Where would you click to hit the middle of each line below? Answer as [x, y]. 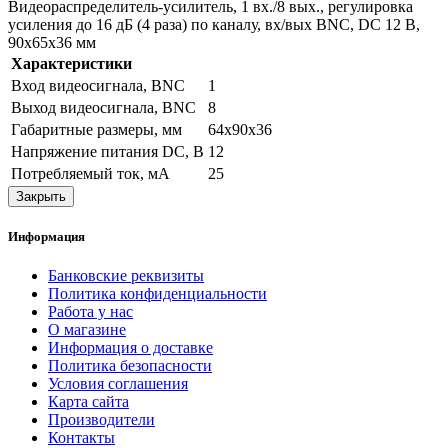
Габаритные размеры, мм [96, 129]
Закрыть [41, 196]
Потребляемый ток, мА [90, 173]
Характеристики [71, 63]
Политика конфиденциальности [157, 294]
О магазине [87, 330]
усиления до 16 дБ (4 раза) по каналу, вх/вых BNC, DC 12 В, [214, 24]
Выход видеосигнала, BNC [103, 107]
